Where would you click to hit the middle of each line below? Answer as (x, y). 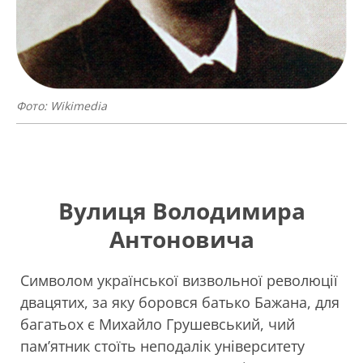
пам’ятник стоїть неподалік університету (162, 346)
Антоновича (181, 239)
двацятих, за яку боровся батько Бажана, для (180, 302)
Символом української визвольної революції (179, 280)
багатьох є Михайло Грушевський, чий (158, 324)
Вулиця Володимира (181, 211)
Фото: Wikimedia (62, 106)
